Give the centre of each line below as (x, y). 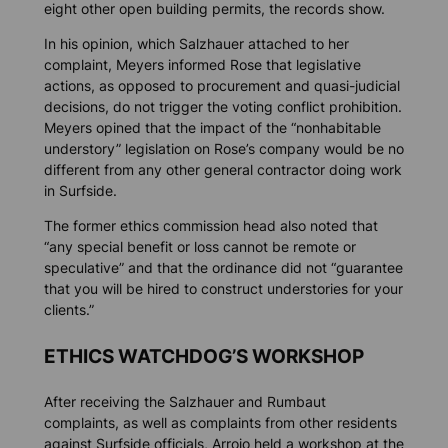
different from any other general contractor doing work (222, 169)
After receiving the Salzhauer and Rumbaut (184, 402)
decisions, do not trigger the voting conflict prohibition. (222, 106)
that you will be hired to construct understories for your (223, 288)
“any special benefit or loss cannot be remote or (199, 246)
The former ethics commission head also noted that (210, 225)
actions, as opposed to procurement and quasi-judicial (221, 85)
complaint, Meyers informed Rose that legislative (202, 64)
